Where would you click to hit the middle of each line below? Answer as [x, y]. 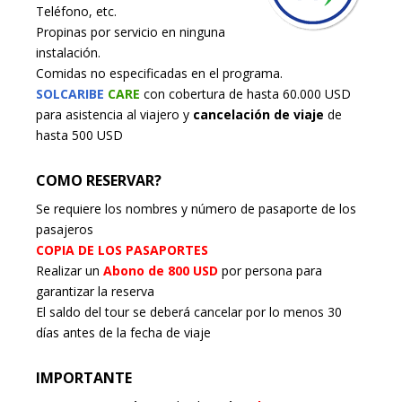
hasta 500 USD [79, 135]
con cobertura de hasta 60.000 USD [245, 94]
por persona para [270, 271]
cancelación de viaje [258, 115]
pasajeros [65, 230]
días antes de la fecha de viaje [123, 333]
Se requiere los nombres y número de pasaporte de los [196, 209]
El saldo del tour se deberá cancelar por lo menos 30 [189, 312]
